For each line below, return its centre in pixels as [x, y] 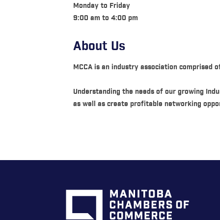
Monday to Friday [102, 6]
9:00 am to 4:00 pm [106, 18]
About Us [99, 46]
